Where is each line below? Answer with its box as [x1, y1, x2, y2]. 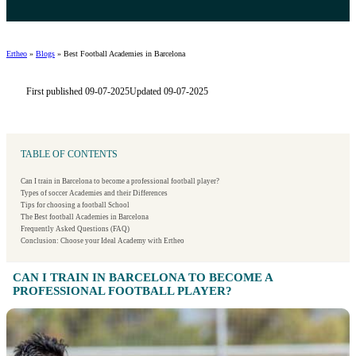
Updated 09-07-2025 [129, 85, 208, 97]
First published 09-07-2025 [25, 85, 130, 97]
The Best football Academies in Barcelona [21, 213, 149, 222]
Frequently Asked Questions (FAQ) [21, 225, 130, 234]
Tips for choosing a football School [21, 201, 130, 210]
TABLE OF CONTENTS [21, 148, 118, 160]
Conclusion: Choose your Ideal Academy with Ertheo [21, 237, 184, 246]
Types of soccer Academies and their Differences [21, 189, 168, 198]
